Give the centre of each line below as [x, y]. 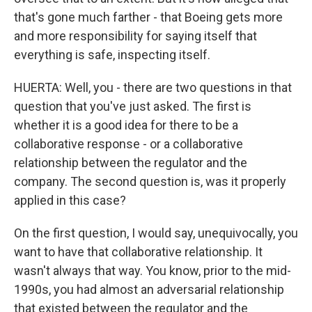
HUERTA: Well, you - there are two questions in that [153, 87]
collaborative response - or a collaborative [128, 144]
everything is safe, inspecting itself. [112, 55]
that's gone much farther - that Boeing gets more [148, 17]
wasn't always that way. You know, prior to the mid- [153, 271]
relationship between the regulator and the [131, 163]
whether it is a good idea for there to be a [126, 125]
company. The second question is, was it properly [150, 181]
